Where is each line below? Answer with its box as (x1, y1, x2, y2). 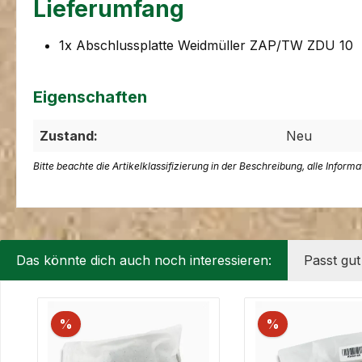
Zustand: (40, 128, 98, 145)
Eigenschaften (33, 87, 147, 107)
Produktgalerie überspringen (36, 298, 213, 315)
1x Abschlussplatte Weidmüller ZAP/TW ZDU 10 (59, 37, 353, 54)
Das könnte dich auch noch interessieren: (16, 252, 271, 269)
